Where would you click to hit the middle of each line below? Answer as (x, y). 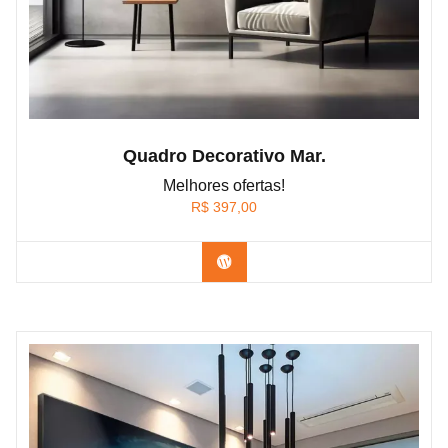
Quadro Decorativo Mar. (224, 156)
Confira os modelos (298, 261)
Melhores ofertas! (224, 186)
